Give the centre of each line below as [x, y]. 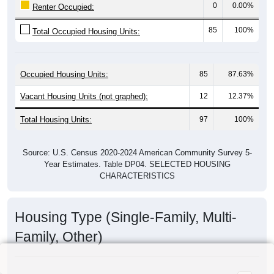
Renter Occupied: [63, 7]
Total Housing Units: [56, 119]
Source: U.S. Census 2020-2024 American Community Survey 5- [137, 152]
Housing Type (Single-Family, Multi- [126, 217]
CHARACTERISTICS [137, 176]
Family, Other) [59, 236]
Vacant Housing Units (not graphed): [84, 96]
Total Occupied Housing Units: [86, 31]
